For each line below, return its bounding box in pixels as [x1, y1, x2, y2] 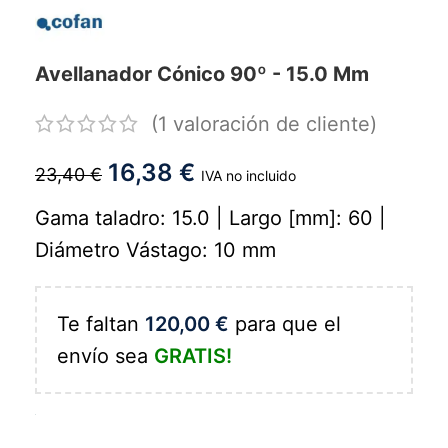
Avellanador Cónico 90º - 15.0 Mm [35, 61, 369, 86]
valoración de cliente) [167, 111, 377, 136]
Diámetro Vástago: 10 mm [35, 238, 276, 263]
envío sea [57, 344, 154, 369]
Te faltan [57, 312, 145, 337]
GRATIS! [154, 344, 232, 369]
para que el [229, 312, 341, 337]
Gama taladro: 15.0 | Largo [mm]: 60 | [35, 206, 386, 231]
